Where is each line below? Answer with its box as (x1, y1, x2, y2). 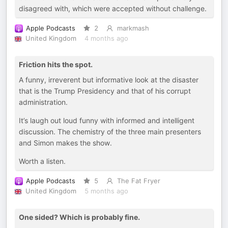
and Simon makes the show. (19, 138, 112, 147)
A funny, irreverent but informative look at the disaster (19, 75, 198, 84)
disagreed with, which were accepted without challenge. (19, 4, 207, 13)
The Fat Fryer (117, 177, 160, 185)
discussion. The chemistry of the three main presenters (19, 127, 201, 136)
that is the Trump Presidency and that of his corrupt (19, 87, 191, 95)
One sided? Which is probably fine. (19, 213, 140, 221)
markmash (117, 24, 149, 32)
